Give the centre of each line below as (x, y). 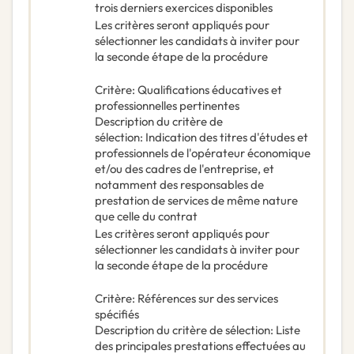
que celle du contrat (146, 217)
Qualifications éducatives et (210, 90)
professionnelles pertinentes (167, 106)
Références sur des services (208, 299)
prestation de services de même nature (196, 201)
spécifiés (117, 314)
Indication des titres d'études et (227, 137)
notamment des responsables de (179, 185)
